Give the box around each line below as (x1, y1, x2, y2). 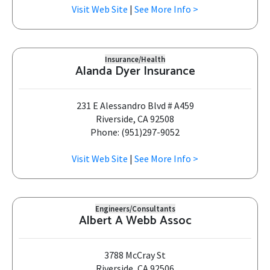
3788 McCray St (104, 249, 166, 261)
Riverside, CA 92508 (96, 113, 174, 125)
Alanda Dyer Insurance (75, 61, 195, 81)
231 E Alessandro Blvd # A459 (76, 99, 194, 111)
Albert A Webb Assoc (78, 211, 192, 231)
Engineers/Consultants (95, 204, 175, 213)
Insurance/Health (105, 54, 165, 64)
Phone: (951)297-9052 (90, 126, 180, 138)
